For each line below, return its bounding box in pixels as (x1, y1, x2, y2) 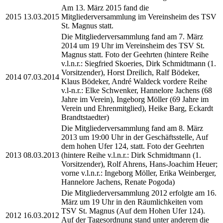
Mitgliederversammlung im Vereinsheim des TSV (61, 12, 217, 21)
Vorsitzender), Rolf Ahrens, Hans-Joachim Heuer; (61, 159, 218, 168)
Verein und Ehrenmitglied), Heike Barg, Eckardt (61, 104, 213, 112)
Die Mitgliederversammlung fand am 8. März (61, 123, 203, 132)
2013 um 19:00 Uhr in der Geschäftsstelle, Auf (61, 132, 208, 141)
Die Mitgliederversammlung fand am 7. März (61, 32, 203, 41)
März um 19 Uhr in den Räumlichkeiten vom (61, 197, 203, 206)
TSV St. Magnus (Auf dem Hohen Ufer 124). (61, 206, 205, 215)
